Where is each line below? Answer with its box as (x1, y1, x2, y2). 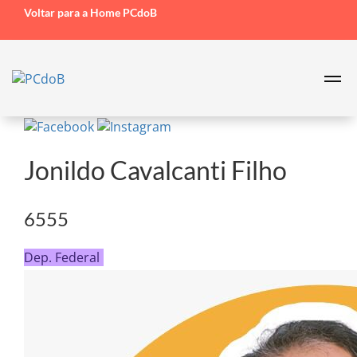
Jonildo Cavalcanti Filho (24, 155, 287, 186)
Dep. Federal (24, 248, 100, 266)
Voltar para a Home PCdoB (24, 6, 157, 19)
